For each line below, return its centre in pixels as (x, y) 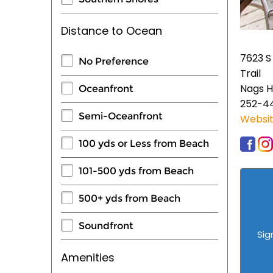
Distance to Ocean (112, 30)
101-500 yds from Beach (136, 171)
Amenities (88, 257)
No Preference (114, 61)
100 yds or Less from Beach (144, 143)
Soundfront (106, 225)
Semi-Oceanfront (121, 116)
